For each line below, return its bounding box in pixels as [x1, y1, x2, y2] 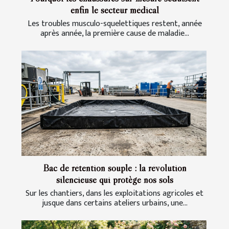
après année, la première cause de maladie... [40, 26, 189, 40]
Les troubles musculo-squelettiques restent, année [27, 16, 202, 31]
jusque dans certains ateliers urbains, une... [41, 196, 188, 211]
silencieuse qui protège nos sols [56, 173, 173, 186]
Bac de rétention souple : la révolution [42, 162, 187, 174]
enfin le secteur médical [70, 3, 159, 16]
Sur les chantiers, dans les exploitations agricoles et [26, 187, 203, 201]
